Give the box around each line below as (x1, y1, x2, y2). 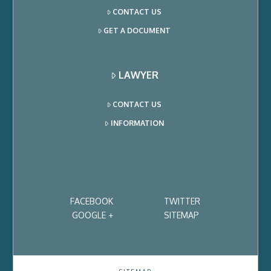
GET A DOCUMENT (103, 25, 171, 35)
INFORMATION (110, 118, 164, 128)
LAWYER (118, 68, 158, 81)
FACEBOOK (70, 195, 114, 206)
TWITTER (164, 195, 201, 206)
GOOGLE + (71, 209, 113, 220)
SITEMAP (163, 209, 199, 220)
